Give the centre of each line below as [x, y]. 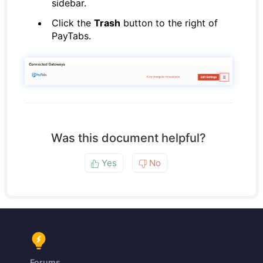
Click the [73, 23]
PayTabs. [72, 36]
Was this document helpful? [129, 138]
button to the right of [169, 23]
